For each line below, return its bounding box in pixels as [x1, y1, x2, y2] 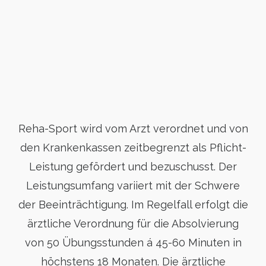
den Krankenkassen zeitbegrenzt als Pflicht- [20, 141, 246, 154]
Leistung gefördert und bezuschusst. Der [29, 160, 237, 173]
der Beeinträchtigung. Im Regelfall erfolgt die [18, 198, 248, 211]
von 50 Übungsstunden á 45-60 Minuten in [24, 236, 242, 249]
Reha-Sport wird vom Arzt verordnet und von [18, 122, 248, 135]
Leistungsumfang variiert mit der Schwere [26, 179, 240, 192]
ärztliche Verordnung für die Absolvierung [27, 217, 239, 230]
